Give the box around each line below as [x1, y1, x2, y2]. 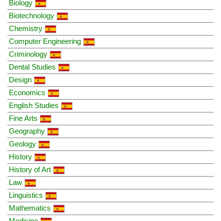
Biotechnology [9, 11, 54, 20]
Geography [9, 126, 45, 135]
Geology [9, 139, 36, 148]
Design [9, 75, 32, 84]
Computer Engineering [9, 37, 81, 45]
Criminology [9, 49, 47, 58]
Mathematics [9, 203, 51, 212]
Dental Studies [9, 62, 56, 71]
